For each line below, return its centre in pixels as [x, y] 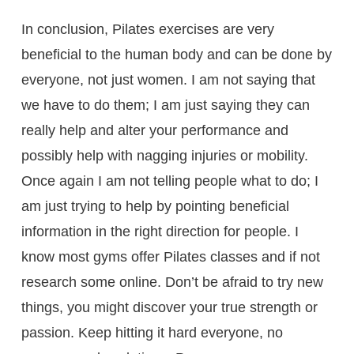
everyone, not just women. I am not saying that [168, 79]
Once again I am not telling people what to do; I [169, 181]
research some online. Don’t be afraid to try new [172, 282]
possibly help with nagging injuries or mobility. [164, 155]
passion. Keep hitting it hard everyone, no [152, 332]
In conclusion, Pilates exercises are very [147, 29]
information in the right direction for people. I [160, 231]
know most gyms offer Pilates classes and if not [170, 256]
